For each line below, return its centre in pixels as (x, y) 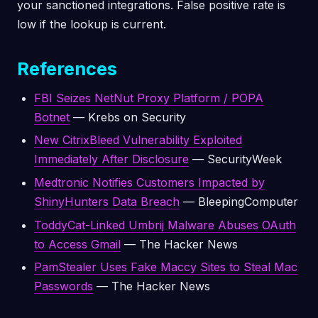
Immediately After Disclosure (111, 159)
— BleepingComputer (239, 201)
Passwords (64, 286)
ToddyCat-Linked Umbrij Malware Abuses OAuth (165, 225)
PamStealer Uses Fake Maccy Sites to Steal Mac (166, 267)
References (67, 68)
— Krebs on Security (128, 117)
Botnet (52, 117)
